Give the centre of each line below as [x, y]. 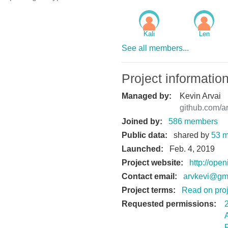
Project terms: [149, 190]
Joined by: [142, 121]
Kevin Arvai [200, 96]
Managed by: [147, 96]
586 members [193, 121]
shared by [191, 135]
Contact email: [149, 176]
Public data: [145, 135]
